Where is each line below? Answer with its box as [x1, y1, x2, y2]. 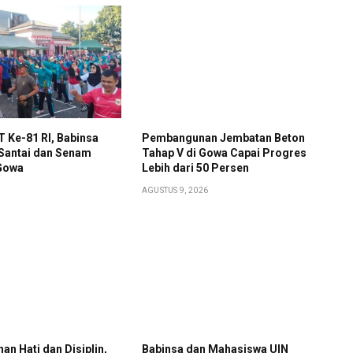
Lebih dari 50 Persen [141, 161, 249, 174]
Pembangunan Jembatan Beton [141, 131, 305, 144]
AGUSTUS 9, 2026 [141, 185, 209, 195]
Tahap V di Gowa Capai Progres [141, 146, 307, 159]
